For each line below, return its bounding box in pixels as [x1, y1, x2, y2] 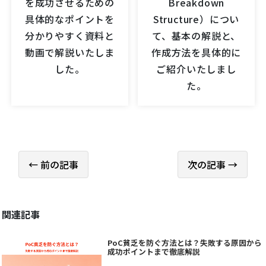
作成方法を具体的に [151, 45, 242, 60]
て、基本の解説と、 [152, 28, 241, 43]
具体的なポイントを [24, 12, 115, 27]
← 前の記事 [28, 157, 78, 172]
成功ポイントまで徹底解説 [107, 246, 200, 258]
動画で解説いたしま [24, 45, 115, 60]
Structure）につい [153, 12, 240, 27]
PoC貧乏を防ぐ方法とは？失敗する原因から [107, 237, 262, 249]
